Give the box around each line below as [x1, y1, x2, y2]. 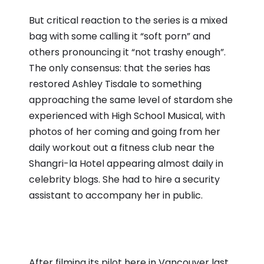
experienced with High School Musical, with [29, 108, 225, 123]
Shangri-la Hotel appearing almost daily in [29, 156, 223, 170]
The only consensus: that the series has [29, 61, 210, 75]
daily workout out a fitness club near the [29, 140, 214, 154]
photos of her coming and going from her [29, 124, 220, 138]
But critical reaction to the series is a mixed [29, 13, 227, 27]
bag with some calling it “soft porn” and [29, 29, 210, 43]
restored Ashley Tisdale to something [29, 77, 202, 91]
